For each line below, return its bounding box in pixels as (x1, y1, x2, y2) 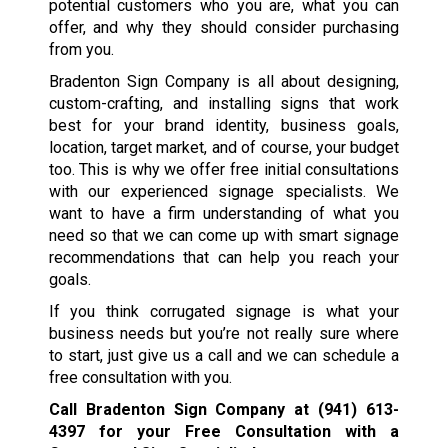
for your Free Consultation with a (84, 422, 400, 442)
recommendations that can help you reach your (48, 248, 400, 268)
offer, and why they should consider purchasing (48, 18, 400, 38)
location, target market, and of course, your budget (48, 138, 400, 158)
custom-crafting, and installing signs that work (48, 94, 400, 114)
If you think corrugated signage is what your (48, 302, 400, 322)
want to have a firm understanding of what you (48, 204, 400, 224)
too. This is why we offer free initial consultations (48, 160, 400, 180)
